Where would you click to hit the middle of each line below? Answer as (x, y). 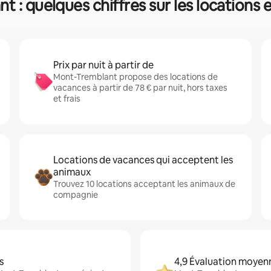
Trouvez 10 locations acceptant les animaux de (144, 184)
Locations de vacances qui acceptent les (143, 160)
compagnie (76, 195)
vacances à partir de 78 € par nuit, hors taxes (140, 88)
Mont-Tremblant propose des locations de (135, 77)
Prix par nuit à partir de (103, 65)
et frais (67, 99)
